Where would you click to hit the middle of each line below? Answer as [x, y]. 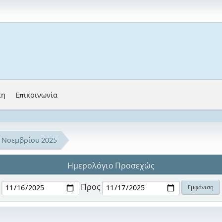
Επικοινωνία [36, 95]
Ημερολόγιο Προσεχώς [111, 165]
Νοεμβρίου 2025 [29, 140]
